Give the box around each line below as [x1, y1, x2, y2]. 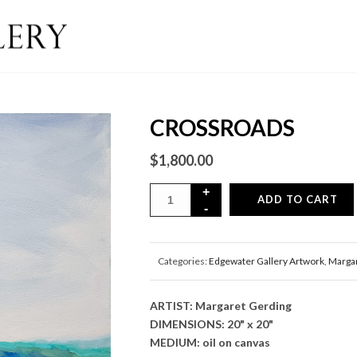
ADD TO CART [257, 193, 338, 206]
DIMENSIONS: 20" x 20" [149, 317, 273, 331]
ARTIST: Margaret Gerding [149, 299, 292, 312]
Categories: [157, 255, 209, 267]
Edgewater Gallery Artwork [208, 255, 324, 267]
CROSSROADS [149, 114, 295, 141]
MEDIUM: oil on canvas [149, 335, 270, 349]
